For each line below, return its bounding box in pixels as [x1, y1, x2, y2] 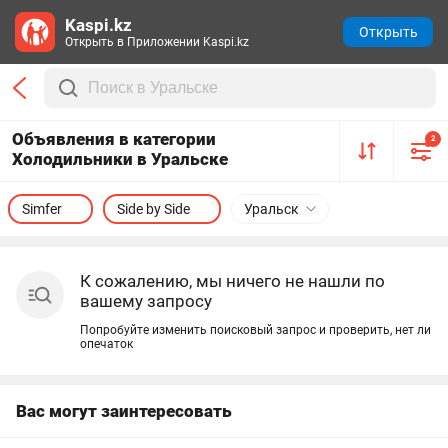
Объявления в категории [12, 129, 216, 149]
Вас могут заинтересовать [16, 401, 232, 421]
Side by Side [117, 201, 190, 217]
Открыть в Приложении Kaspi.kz [65, 35, 249, 49]
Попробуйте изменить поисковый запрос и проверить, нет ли [80, 323, 431, 337]
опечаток [80, 337, 133, 351]
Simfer [22, 201, 62, 217]
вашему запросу [80, 291, 212, 311]
